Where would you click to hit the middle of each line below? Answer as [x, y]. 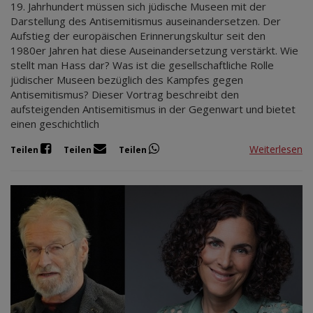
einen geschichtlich [55, 124]
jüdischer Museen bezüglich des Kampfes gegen [127, 80]
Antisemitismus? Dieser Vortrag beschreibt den [125, 95]
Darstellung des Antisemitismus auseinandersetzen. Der [146, 21]
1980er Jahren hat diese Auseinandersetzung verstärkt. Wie [154, 51]
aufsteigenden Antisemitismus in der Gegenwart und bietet [153, 109]
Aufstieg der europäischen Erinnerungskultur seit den [138, 36]
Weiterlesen [276, 149]
